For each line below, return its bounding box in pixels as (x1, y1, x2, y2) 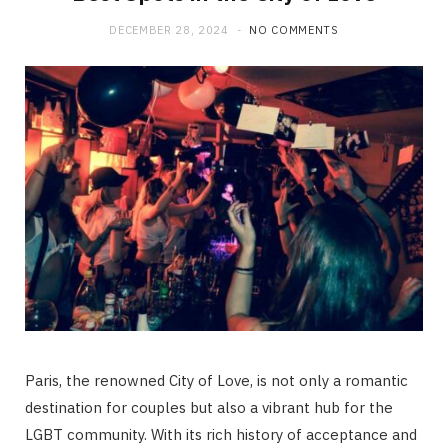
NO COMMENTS (249, 23, 339, 37)
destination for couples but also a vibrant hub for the (25, 398, 393, 418)
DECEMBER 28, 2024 (109, 23, 229, 37)
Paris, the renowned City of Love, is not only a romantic (25, 371, 408, 391)
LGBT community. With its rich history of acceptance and (25, 425, 417, 445)
